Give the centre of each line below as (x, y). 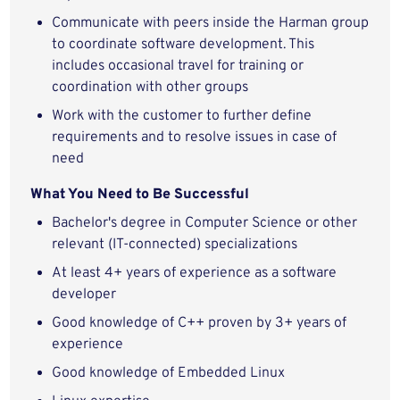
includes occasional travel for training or (178, 66)
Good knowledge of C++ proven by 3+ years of (200, 323)
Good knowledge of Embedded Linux (169, 373)
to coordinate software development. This (183, 45)
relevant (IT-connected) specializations (175, 245)
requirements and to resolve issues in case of (195, 137)
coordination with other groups (150, 87)
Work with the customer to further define (182, 116)
